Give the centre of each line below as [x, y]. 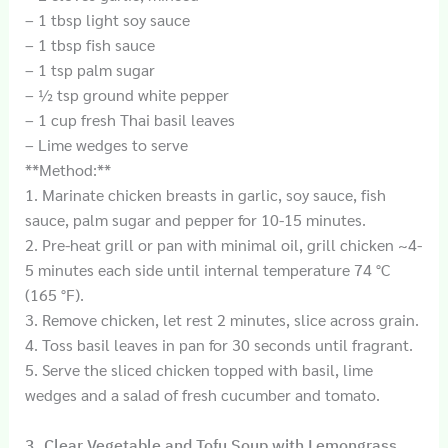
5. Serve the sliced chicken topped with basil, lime [198, 369]
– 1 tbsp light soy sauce [107, 19]
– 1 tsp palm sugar [89, 69]
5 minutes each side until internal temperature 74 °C [207, 269]
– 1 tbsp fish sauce [89, 44]
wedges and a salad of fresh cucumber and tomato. [202, 394]
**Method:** [67, 169]
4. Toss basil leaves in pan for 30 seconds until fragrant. [218, 344]
